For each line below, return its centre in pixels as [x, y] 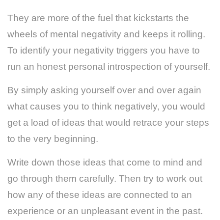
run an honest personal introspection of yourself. [109, 66]
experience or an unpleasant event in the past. [105, 211]
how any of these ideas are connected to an [100, 194]
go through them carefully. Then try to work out [105, 178]
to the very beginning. [53, 138]
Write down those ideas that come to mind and [105, 162]
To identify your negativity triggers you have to [104, 50]
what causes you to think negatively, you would [106, 106]
